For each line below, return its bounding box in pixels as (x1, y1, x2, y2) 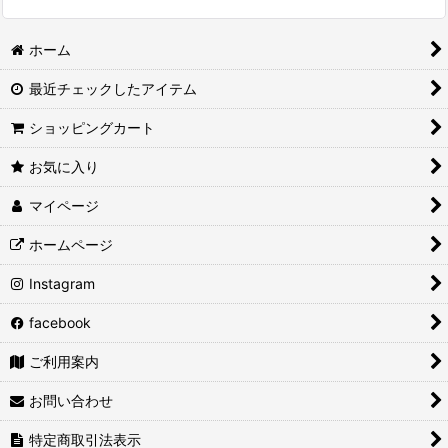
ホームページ (29, 236, 114, 254)
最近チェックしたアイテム (29, 80, 198, 98)
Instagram (29, 275, 96, 293)
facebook (29, 314, 92, 332)
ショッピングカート (29, 119, 156, 137)
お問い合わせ (29, 392, 114, 410)
